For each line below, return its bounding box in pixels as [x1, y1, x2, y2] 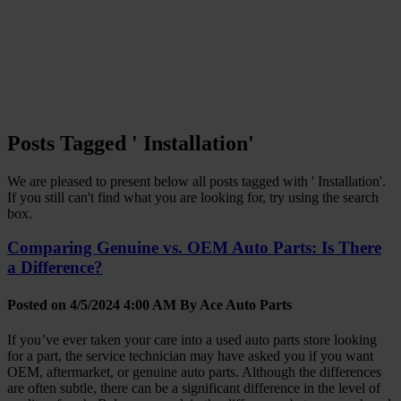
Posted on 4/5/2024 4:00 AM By [7, 296, 200, 312]
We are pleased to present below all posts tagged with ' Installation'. [7, 173, 386, 189]
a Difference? [7, 258, 103, 277]
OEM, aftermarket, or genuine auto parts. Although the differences [7, 363, 381, 380]
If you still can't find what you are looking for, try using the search [7, 189, 379, 205]
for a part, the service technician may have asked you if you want [7, 347, 373, 363]
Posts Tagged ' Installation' [7, 131, 254, 155]
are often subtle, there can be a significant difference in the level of [7, 380, 380, 396]
